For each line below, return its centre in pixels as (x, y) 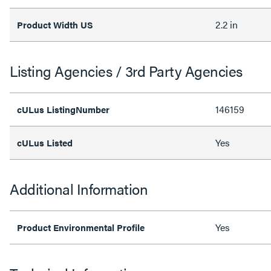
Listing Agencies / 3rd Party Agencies (126, 71)
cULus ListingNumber (64, 109)
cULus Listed (46, 142)
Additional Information (79, 189)
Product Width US (55, 24)
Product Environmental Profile (81, 227)
